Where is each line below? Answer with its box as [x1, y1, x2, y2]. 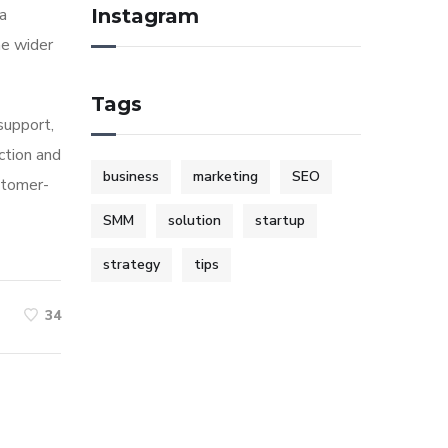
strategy [103, 255, 160, 275]
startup [255, 211, 305, 231]
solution [168, 211, 221, 231]
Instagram [91, 4, 199, 29]
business [103, 167, 159, 187]
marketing [193, 167, 258, 187]
